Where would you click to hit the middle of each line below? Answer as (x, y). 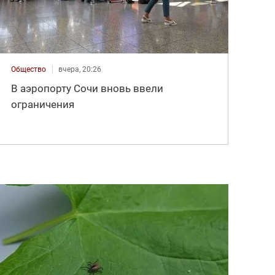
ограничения (43, 105)
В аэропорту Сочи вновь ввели (87, 89)
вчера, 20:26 (80, 70)
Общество (29, 70)
